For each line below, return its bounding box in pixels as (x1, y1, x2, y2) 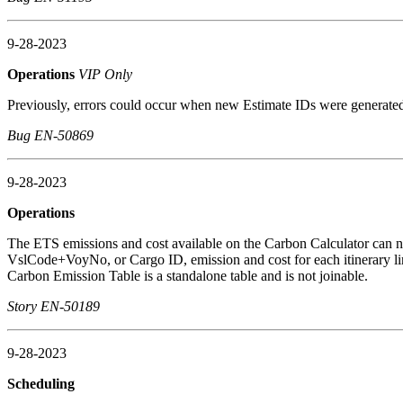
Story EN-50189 (7, 298, 100, 314)
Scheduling (7, 375, 78, 391)
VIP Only (78, 66, 132, 82)
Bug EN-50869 (7, 127, 94, 143)
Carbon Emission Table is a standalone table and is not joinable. (7, 267, 368, 283)
